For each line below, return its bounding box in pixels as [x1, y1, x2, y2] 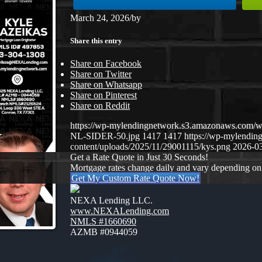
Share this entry [70, 36, 122, 45]
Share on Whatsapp [70, 80, 142, 90]
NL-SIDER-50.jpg [70, 131, 140, 142]
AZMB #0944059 [70, 227, 137, 237]
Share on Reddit [70, 101, 130, 111]
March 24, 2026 [70, 12, 129, 23]
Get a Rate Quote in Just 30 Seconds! [70, 152, 208, 163]
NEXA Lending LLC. [70, 195, 153, 206]
